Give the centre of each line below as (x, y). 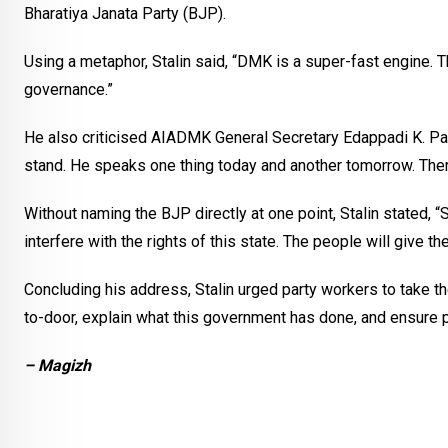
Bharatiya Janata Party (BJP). (125, 14)
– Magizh (57, 366)
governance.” (68, 90)
